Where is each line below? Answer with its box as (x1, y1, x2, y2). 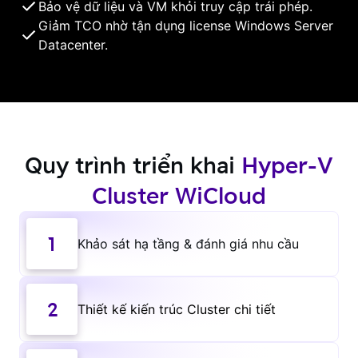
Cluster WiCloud (92, 181, 266, 210)
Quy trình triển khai (25, 150, 241, 180)
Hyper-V (241, 150, 333, 180)
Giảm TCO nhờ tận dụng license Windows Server (38, 18, 333, 34)
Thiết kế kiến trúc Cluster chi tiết (78, 301, 276, 317)
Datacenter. (38, 37, 108, 53)
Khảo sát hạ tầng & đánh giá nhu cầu (78, 236, 299, 252)
